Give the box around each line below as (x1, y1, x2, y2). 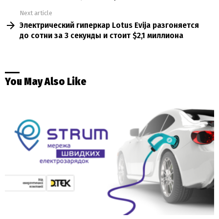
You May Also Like (5, 75, 87, 88)
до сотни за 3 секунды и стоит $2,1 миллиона (20, 30, 183, 41)
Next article (20, 9, 52, 17)
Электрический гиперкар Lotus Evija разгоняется (20, 20, 199, 31)
